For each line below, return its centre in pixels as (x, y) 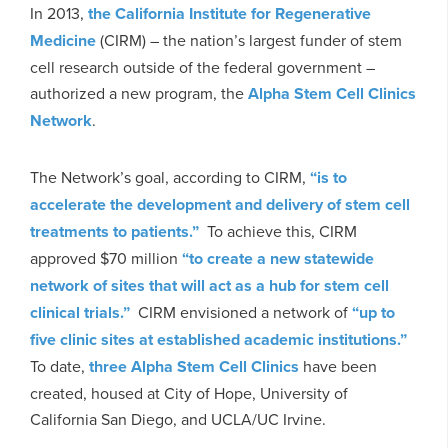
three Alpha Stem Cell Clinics (194, 366)
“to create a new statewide (278, 258)
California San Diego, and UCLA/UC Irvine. (178, 418)
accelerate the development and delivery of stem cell (220, 204)
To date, (59, 365)
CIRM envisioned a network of (241, 311)
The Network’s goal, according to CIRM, (170, 176)
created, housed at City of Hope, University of (189, 392)
